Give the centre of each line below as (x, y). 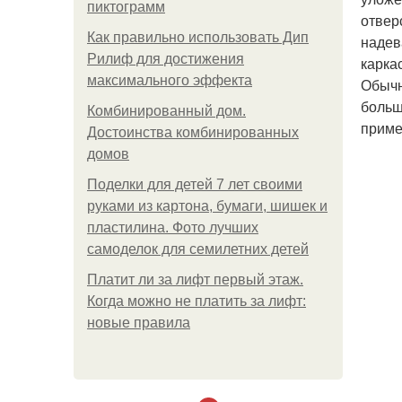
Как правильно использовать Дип (198, 37)
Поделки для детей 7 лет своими (195, 184)
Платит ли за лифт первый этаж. (195, 280)
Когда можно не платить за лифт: (197, 301)
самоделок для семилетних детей (198, 249)
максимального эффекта (170, 80)
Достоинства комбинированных (193, 132)
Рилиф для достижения (166, 59)
